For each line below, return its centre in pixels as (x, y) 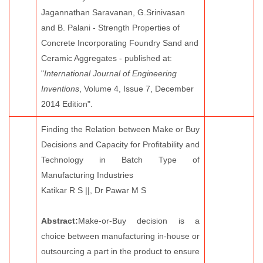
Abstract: (60, 221)
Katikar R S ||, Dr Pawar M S (94, 190)
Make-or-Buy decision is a (139, 221)
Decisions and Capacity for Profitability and (120, 144)
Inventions (60, 89)
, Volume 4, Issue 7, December (136, 89)
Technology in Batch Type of (120, 160)
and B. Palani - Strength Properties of (110, 28)
